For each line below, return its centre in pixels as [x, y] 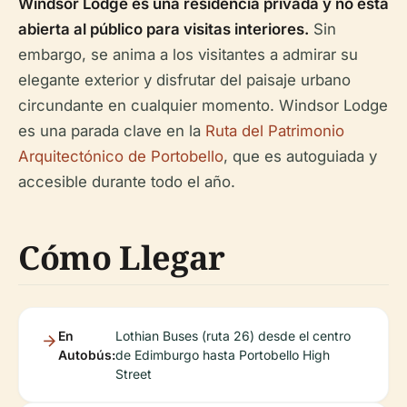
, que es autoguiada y [300, 156]
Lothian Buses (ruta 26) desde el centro [233, 336]
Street [134, 374]
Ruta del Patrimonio [275, 131]
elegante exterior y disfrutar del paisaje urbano [184, 80]
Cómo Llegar [122, 258]
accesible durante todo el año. [127, 182]
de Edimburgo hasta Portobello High [223, 355]
